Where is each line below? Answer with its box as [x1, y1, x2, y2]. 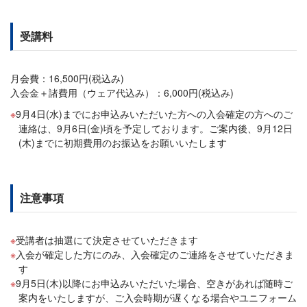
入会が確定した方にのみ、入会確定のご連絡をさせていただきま [16, 247, 294, 262]
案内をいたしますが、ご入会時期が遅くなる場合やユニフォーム [19, 291, 297, 305]
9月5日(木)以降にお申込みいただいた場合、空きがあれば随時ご [16, 276, 293, 291]
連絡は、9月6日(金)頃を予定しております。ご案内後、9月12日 [19, 121, 293, 136]
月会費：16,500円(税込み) [10, 71, 124, 86]
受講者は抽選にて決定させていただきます [16, 233, 198, 247]
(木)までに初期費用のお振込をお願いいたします [19, 136, 227, 150]
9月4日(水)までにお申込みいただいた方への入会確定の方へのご [16, 107, 293, 121]
